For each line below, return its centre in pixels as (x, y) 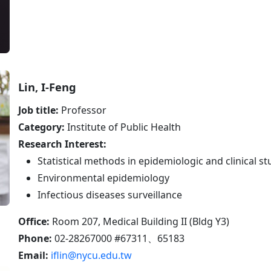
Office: (34, 222)
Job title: (38, 110)
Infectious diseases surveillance (110, 195)
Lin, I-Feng (47, 87)
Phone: (36, 239)
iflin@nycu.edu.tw (91, 256)
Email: (34, 256)
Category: (41, 127)
